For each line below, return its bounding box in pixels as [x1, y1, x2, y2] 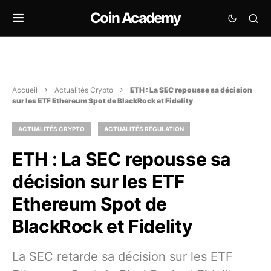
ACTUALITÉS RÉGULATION [104, 125, 184, 132]
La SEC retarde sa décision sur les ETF [12, 249, 233, 264]
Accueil [12, 85, 38, 94]
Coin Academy [90, 9, 181, 27]
